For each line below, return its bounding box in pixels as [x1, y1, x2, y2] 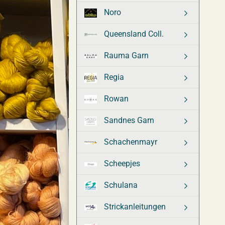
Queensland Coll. [102, 29, 164, 39]
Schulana [102, 180, 138, 190]
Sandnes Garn [102, 116, 154, 125]
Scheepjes [102, 159, 140, 168]
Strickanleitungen [102, 202, 166, 211]
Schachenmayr [102, 137, 157, 147]
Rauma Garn [102, 51, 149, 60]
